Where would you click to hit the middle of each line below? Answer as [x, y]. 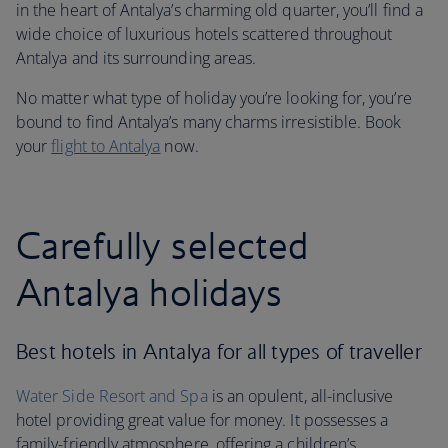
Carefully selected [162, 245]
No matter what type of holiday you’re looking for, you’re [214, 98]
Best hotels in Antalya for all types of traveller [219, 351]
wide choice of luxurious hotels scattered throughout [204, 34]
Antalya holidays [149, 292]
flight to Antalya [106, 146]
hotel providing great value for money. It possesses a [202, 420]
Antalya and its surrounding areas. [136, 58]
